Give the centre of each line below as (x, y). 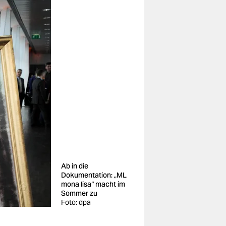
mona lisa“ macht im (93, 184)
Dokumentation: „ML (94, 175)
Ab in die (75, 166)
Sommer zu (79, 193)
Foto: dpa (76, 202)
